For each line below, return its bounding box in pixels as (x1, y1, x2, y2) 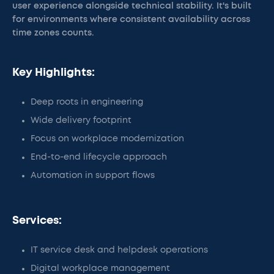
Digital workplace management (31, 264, 170, 273)
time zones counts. (12, 29, 94, 37)
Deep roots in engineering (31, 98, 143, 106)
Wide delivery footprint (31, 116, 131, 125)
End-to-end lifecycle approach (31, 153, 167, 161)
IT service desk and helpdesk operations (31, 246, 208, 254)
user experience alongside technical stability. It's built (12, 2, 251, 10)
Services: (12, 215, 62, 226)
